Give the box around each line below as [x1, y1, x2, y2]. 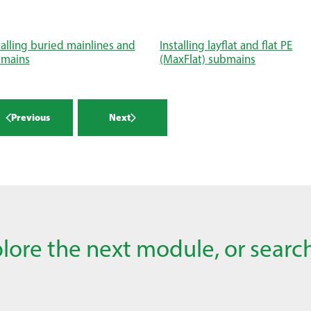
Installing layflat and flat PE [160, 37, 293, 52]
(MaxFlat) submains [160, 51, 256, 66]
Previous [11, 111, 51, 124]
